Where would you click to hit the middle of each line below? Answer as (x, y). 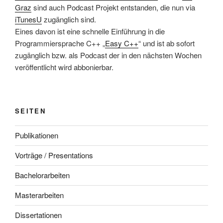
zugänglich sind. (69, 19)
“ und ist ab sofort (167, 43)
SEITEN (31, 111)
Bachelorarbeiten (42, 175)
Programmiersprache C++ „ (60, 43)
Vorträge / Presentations (54, 155)
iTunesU (28, 19)
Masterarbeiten (39, 195)
